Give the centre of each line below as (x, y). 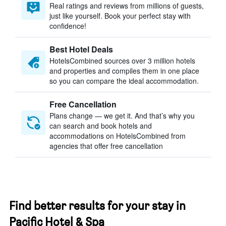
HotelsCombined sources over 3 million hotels (122, 61)
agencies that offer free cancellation (106, 146)
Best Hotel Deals (81, 49)
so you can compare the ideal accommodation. (124, 81)
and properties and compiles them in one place (124, 71)
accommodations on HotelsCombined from (118, 136)
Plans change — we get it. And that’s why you (122, 116)
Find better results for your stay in (97, 206)
